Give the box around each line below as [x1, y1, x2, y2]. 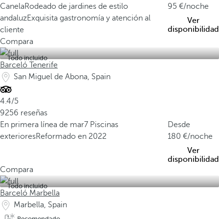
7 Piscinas [84, 120, 118, 129]
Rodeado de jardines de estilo [24, 2, 128, 11]
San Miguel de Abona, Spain [14, 72, 110, 81]
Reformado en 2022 [36, 132, 107, 141]
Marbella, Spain [14, 200, 67, 209]
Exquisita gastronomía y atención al [27, 14, 151, 22]
